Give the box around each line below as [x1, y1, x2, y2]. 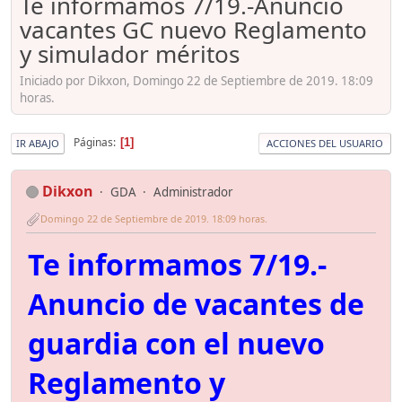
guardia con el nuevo [28, 324, 325, 363]
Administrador [153, 183, 233, 200]
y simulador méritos [20, 38, 240, 71]
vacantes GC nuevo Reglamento [20, 13, 367, 47]
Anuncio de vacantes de [28, 284, 364, 324]
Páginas [74, 135, 113, 151]
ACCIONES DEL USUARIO [267, 135, 383, 150]
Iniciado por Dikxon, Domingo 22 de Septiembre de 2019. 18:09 [20, 72, 373, 89]
